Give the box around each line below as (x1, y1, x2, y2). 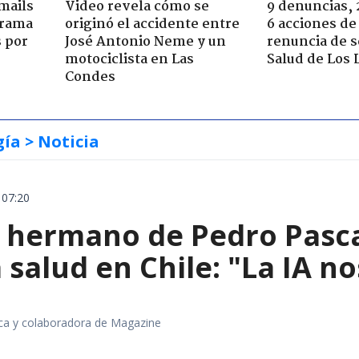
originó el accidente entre (64, 13, 240, 35)
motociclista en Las (64, 48, 194, 71)
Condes (64, 66, 115, 88)
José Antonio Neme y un (64, 30, 226, 53)
